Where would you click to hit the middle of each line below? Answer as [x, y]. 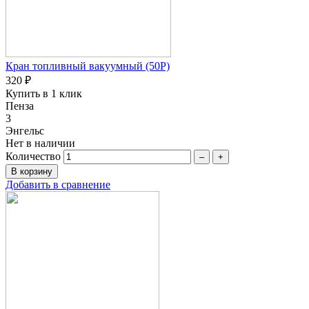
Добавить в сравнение [58, 184]
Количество [33, 156]
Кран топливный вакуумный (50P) [88, 66]
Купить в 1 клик [44, 93]
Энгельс [25, 130]
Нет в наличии [40, 143]
